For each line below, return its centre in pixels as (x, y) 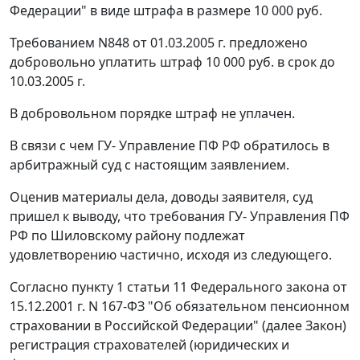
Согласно (41, 287)
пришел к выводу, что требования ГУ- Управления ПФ (180, 217)
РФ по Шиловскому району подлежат (127, 236)
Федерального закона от (267, 287)
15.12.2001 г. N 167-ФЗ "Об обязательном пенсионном (180, 307)
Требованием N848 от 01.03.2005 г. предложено (159, 43)
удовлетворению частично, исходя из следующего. (171, 255)
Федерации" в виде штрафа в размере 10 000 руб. (166, 11)
